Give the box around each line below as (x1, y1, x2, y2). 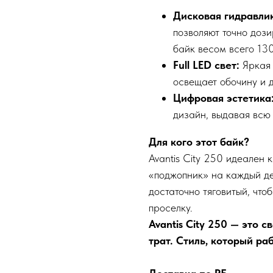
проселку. (149, 201, 193, 214)
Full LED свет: (173, 58, 243, 72)
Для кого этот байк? (149, 135, 249, 149)
